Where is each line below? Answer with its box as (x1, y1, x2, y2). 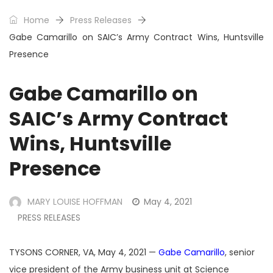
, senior (225, 246, 255, 259)
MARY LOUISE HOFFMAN (27, 196, 122, 208)
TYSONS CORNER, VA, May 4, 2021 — (9, 246, 158, 259)
